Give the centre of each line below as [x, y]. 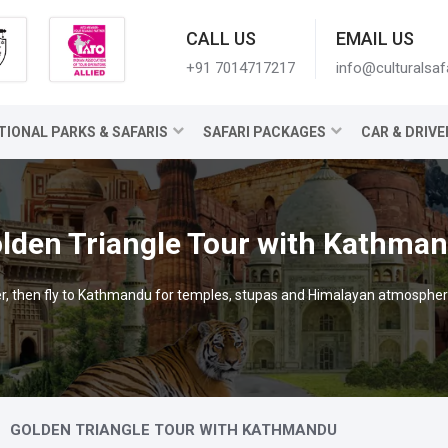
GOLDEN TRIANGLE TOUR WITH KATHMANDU [173, 430]
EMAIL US [374, 38]
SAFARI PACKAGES [264, 132]
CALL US [220, 38]
